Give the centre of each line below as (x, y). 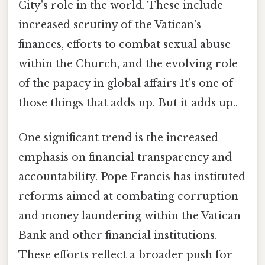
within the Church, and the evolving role (128, 64)
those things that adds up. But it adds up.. (128, 103)
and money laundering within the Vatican (130, 216)
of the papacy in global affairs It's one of (126, 83)
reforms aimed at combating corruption (128, 196)
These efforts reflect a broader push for (125, 255)
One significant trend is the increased (118, 138)
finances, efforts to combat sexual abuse (125, 44)
